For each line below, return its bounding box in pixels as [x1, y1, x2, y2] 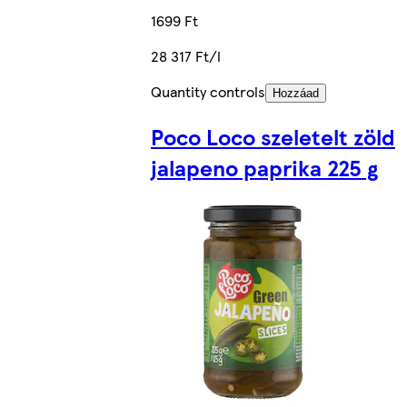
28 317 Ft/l [151, 45, 221, 66]
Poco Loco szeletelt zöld [151, 120, 395, 152]
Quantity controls [151, 80, 265, 102]
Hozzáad [273, 85, 319, 100]
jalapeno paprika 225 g [151, 151, 378, 183]
